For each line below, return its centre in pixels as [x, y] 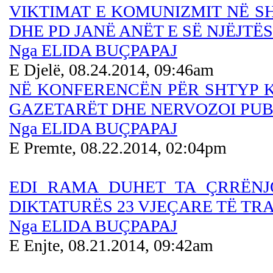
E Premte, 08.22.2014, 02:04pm [118, 148]
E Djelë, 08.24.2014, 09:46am [112, 70]
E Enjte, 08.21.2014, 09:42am [111, 245]
